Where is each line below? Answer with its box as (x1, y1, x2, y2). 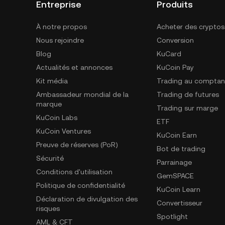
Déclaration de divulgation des (36, 195, 138, 203)
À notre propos (36, 23, 87, 31)
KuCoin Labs (36, 114, 77, 122)
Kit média (36, 77, 68, 85)
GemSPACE (157, 172, 194, 180)
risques (36, 204, 60, 212)
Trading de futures (157, 90, 219, 98)
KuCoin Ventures (36, 127, 91, 135)
